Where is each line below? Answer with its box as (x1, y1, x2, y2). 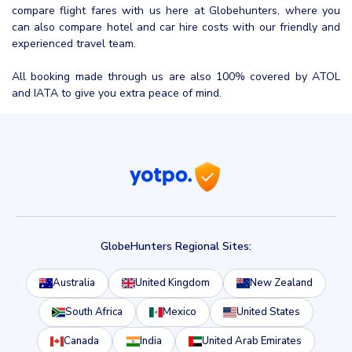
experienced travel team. (12, 35, 136, 51)
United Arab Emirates (201, 333, 302, 348)
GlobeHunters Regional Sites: (101, 238, 251, 254)
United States (236, 304, 301, 319)
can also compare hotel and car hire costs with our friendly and (12, 19, 340, 35)
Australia (52, 275, 95, 290)
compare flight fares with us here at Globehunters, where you (12, 2, 340, 18)
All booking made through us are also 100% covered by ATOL (12, 68, 340, 84)
